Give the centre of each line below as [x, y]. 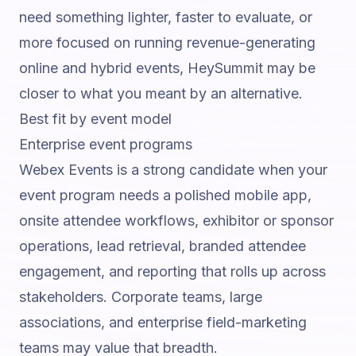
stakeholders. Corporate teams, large [141, 297]
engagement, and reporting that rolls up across [172, 271]
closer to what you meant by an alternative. [161, 93]
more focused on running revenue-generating [167, 43]
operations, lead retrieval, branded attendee [163, 246]
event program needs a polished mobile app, [165, 195]
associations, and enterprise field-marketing [163, 322]
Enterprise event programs [106, 144]
